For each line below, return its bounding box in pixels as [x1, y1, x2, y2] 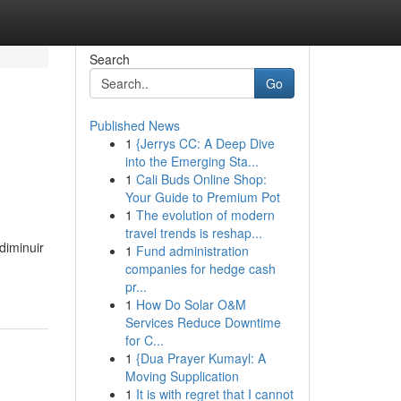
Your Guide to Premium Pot [124, 188, 280, 206]
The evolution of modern [135, 206, 275, 224]
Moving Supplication [124, 367, 239, 385]
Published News [89, 116, 180, 134]
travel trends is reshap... [124, 224, 262, 242]
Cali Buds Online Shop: [135, 170, 267, 188]
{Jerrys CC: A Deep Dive [135, 134, 275, 152]
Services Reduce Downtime [124, 313, 281, 331]
